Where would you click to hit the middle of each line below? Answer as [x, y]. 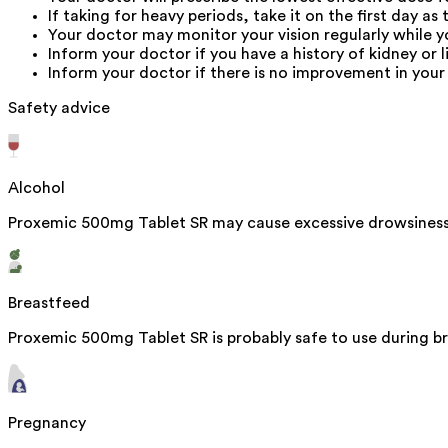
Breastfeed [49, 302]
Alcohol [36, 187]
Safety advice [59, 107]
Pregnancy [47, 422]
